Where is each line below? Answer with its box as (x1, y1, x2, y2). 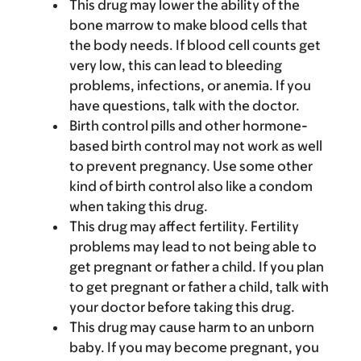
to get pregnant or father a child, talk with (69, 279, 329, 295)
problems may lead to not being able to (69, 239, 317, 255)
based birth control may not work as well (69, 138, 322, 154)
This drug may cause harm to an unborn (69, 319, 314, 335)
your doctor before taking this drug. (69, 299, 295, 315)
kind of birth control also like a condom (69, 178, 313, 194)
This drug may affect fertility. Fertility (69, 218, 299, 234)
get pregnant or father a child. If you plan (69, 259, 324, 275)
